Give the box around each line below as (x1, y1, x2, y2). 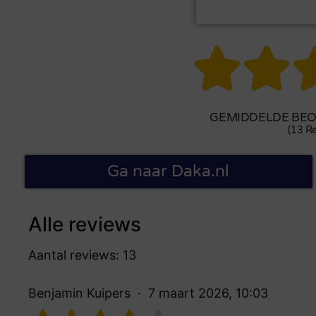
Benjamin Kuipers (28, 285, 130, 300)
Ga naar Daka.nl (107, 161, 230, 181)
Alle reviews (28, 212, 141, 236)
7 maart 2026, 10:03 (148, 285, 268, 300)
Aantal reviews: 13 (28, 247, 136, 262)
